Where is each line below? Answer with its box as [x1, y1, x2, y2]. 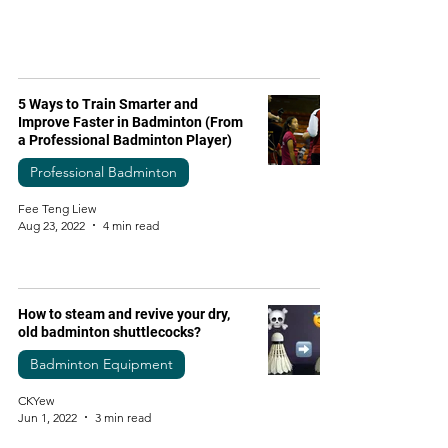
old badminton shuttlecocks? [18, 323, 201, 340]
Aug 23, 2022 [18, 217, 85, 233]
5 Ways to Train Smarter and [18, 95, 198, 112]
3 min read [95, 409, 151, 425]
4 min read [103, 217, 159, 233]
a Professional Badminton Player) [18, 131, 232, 148]
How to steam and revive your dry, [18, 305, 230, 322]
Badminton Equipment [30, 354, 173, 373]
